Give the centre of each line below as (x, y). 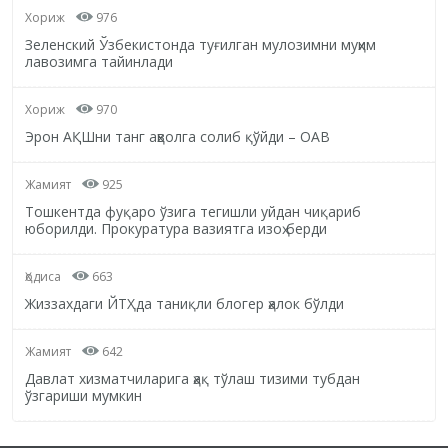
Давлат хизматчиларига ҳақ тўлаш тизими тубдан (192, 378)
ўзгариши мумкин (83, 395)
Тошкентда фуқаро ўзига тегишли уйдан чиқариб (193, 211)
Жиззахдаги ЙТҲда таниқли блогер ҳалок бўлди (184, 303)
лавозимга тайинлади (99, 61)
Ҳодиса (43, 276)
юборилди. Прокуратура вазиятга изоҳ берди (176, 228)
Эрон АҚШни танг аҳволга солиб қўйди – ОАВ (177, 136)
